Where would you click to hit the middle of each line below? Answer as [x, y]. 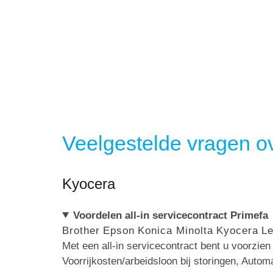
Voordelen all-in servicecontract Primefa [171, 215]
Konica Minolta [175, 230]
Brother [81, 230]
